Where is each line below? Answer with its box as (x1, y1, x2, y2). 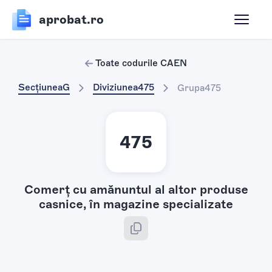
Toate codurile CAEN (95, 58, 188, 69)
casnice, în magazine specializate (39, 196, 233, 211)
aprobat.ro (38, 12, 104, 27)
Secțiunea (18, 82, 63, 93)
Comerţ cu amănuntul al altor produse (24, 182, 248, 197)
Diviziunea (93, 82, 138, 93)
